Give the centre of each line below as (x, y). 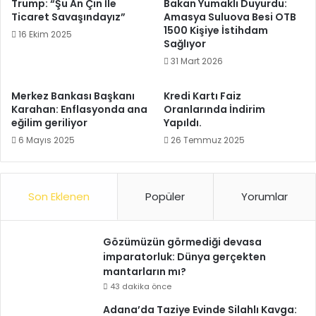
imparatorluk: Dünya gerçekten (184, 257)
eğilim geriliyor (49, 123)
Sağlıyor (185, 44)
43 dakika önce (141, 286)
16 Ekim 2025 (45, 34)
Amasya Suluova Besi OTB (230, 17)
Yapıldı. (183, 123)
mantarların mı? (145, 272)
